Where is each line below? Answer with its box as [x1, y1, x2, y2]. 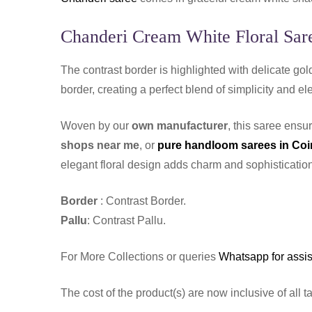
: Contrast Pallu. [87, 214, 166, 227]
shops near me [61, 139, 139, 152]
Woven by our [61, 120, 132, 132]
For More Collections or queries [61, 251, 219, 263]
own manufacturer [132, 120, 228, 132]
